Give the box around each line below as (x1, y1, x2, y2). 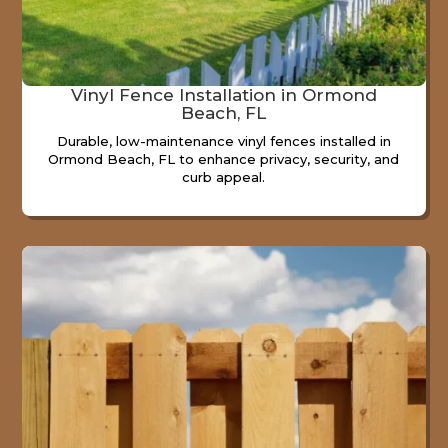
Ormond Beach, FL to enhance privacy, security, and (48, 150, 400, 167)
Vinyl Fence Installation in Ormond (70, 84, 377, 105)
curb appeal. (182, 168, 266, 185)
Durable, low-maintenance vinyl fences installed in (56, 132, 391, 149)
